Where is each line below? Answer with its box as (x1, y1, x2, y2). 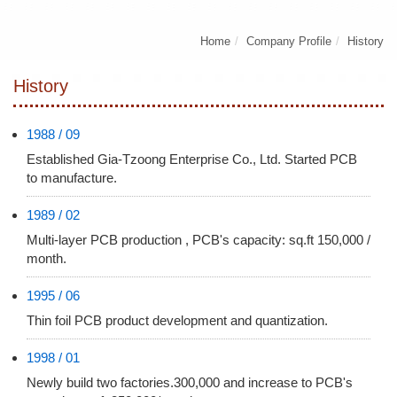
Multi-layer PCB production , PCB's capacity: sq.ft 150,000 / (27, 232, 370, 248)
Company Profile (246, 35, 331, 49)
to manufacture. (27, 170, 117, 186)
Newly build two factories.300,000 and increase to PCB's (27, 375, 353, 391)
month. (27, 251, 66, 267)
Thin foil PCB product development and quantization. (27, 313, 328, 329)
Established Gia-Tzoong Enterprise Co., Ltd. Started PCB (27, 152, 357, 167)
